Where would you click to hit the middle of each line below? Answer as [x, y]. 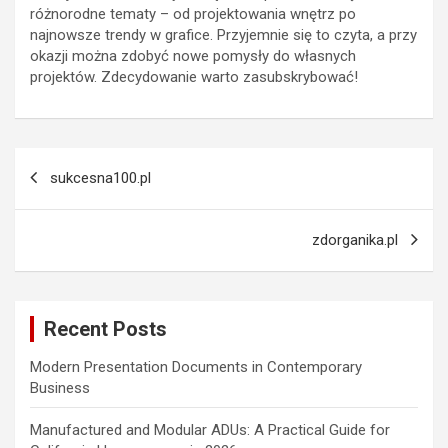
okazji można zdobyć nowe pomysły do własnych [193, 55]
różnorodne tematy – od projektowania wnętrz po [193, 13]
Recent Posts [105, 328]
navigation [72, 194]
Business [60, 387]
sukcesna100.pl [100, 177]
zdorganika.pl [355, 239]
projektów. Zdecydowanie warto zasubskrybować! [194, 76]
